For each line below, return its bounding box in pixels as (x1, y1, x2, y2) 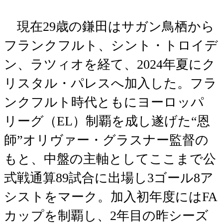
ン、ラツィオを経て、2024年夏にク (4, 57, 216, 72)
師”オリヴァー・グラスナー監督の (4, 132, 209, 147)
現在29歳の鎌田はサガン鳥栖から (4, 19, 215, 34)
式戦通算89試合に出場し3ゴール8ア (4, 170, 214, 185)
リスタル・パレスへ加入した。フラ (4, 76, 217, 91)
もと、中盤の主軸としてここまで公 (4, 151, 216, 166)
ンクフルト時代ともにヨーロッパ (4, 95, 204, 110)
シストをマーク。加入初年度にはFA (4, 189, 218, 204)
